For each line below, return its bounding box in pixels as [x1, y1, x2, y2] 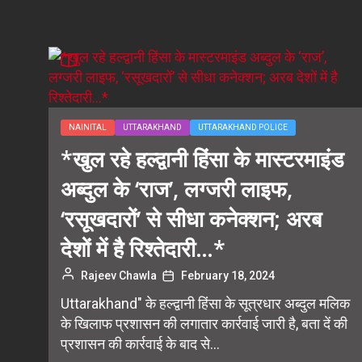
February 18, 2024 [181, 269, 275, 282]
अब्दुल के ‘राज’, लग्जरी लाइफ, [61, 174, 293, 204]
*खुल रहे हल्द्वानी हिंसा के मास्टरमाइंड [61, 144, 344, 174]
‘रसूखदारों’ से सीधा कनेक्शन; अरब [61, 204, 322, 234]
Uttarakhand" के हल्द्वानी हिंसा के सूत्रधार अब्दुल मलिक [61, 295, 350, 312]
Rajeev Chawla [81, 269, 157, 282]
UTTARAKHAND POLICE [198, 123, 288, 132]
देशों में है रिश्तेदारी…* [61, 234, 225, 263]
